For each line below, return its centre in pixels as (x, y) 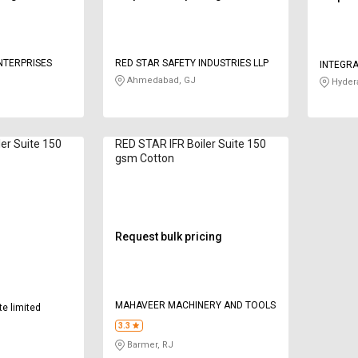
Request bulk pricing (168, 237)
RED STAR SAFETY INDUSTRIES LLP (191, 63)
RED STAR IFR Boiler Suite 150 (190, 144)
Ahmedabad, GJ (160, 80)
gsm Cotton (144, 159)
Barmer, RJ (149, 345)
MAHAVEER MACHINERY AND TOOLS (195, 306)
